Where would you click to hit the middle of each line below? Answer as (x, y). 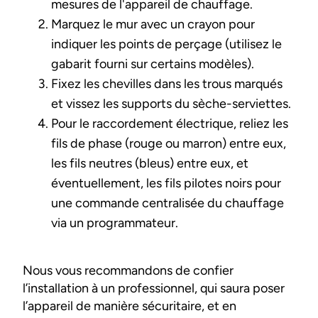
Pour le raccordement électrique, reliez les (170, 123)
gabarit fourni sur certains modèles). (153, 64)
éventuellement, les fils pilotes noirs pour (166, 183)
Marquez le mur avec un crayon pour (153, 24)
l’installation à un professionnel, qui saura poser (154, 288)
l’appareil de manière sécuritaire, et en (130, 306)
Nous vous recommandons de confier (128, 270)
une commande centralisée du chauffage (168, 203)
